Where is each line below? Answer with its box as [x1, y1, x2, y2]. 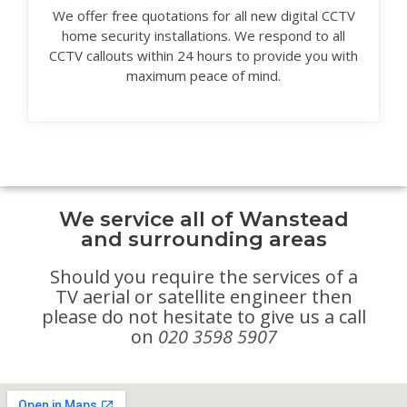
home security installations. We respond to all [62, 26, 345, 45]
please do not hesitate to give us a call [41, 304, 366, 330]
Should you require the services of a [49, 264, 358, 290]
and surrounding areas [80, 226, 327, 253]
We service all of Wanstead [58, 206, 349, 233]
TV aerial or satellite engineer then [55, 284, 352, 310]
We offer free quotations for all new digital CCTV [52, 6, 355, 25]
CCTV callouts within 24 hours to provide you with [49, 46, 358, 65]
